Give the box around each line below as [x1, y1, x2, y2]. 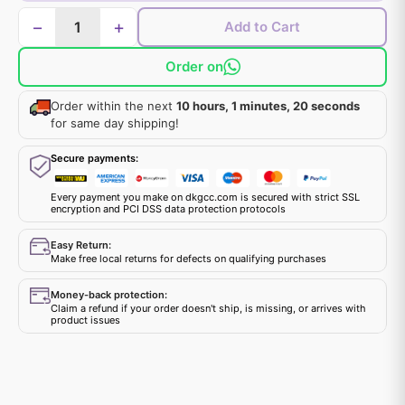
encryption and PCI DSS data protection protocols [51, 202, 286, 215]
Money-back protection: [51, 288, 167, 301]
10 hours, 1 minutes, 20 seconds [176, 99, 360, 113]
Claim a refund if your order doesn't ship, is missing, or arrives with [51, 302, 366, 315]
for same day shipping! [51, 116, 179, 130]
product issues [51, 314, 120, 326]
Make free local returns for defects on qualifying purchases [51, 252, 326, 265]
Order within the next [51, 99, 176, 113]
